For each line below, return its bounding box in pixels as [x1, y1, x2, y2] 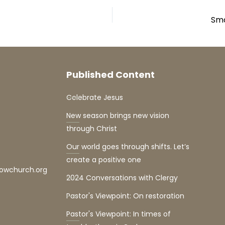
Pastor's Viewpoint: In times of [66, 209, 171, 219]
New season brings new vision [66, 110, 169, 121]
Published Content [66, 68, 155, 81]
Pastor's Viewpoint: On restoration [66, 191, 184, 201]
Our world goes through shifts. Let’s [66, 142, 189, 152]
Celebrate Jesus [66, 92, 123, 103]
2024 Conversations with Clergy [66, 173, 178, 183]
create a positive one [66, 155, 141, 165]
